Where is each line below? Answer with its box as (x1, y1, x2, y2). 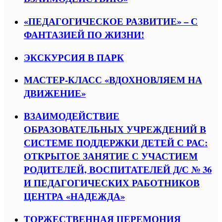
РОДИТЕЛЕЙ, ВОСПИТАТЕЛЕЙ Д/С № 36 (24, 163, 212, 176)
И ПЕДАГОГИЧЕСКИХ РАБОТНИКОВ (24, 176, 200, 190)
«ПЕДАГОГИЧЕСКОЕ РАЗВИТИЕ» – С (24, 14, 198, 28)
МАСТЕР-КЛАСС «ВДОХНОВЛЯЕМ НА (24, 73, 202, 87)
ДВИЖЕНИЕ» (24, 86, 86, 100)
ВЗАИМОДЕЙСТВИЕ (24, 109, 119, 123)
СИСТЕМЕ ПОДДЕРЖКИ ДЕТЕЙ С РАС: (24, 136, 208, 150)
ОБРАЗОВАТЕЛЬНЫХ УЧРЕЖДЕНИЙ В (24, 122, 206, 136)
